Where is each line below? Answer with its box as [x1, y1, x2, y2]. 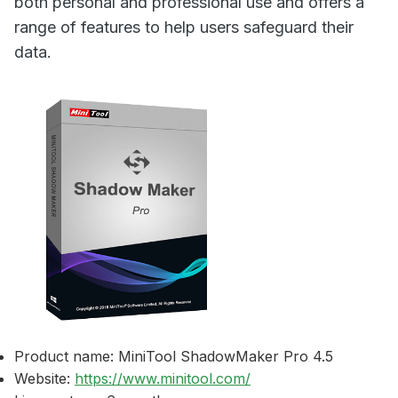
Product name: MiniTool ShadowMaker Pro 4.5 [14, 347, 333, 366]
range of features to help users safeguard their [14, 18, 354, 37]
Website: [14, 370, 70, 388]
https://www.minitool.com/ [75, 370, 251, 388]
